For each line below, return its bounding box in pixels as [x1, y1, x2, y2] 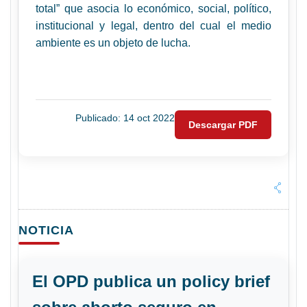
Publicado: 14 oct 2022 [75, 112, 175, 123]
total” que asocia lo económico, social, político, [36, 3, 271, 14]
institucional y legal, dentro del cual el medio [36, 20, 271, 32]
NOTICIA [19, 223, 74, 237]
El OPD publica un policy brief [32, 272, 270, 291]
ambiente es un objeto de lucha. [36, 37, 191, 49]
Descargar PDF [188, 119, 258, 130]
